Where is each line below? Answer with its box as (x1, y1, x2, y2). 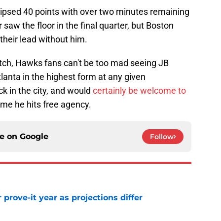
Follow (150, 132, 174, 142)
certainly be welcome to (93, 85, 186, 96)
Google (20, 132, 48, 142)
